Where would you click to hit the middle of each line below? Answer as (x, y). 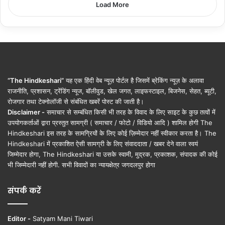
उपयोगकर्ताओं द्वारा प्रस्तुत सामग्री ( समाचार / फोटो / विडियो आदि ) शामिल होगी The (110, 123)
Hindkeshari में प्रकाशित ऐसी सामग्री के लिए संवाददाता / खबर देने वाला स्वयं (103, 144)
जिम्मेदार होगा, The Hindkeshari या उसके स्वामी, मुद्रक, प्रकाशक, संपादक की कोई (113, 154)
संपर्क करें (24, 191)
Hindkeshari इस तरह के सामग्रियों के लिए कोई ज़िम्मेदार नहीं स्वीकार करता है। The (112, 133)
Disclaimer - (26, 112)
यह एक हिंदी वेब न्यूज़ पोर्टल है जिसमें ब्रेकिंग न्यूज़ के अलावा (134, 81)
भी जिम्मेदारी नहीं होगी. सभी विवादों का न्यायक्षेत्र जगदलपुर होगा (81, 165)
